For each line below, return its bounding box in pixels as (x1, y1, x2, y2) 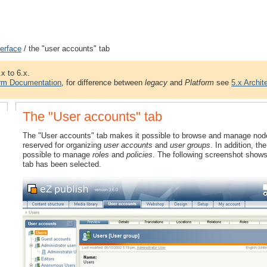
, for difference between (61, 78, 145, 88)
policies (126, 150, 153, 160)
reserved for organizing (23, 141, 104, 150)
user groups (170, 141, 211, 150)
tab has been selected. (23, 160, 102, 169)
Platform (185, 78, 215, 88)
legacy (145, 78, 168, 88)
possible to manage (23, 150, 93, 160)
